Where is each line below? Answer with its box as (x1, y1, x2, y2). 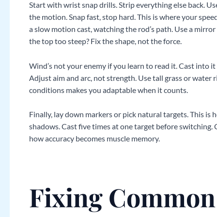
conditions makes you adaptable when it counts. (29, 85, 188, 94)
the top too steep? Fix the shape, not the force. (29, 36, 182, 46)
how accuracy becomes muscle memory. (29, 134, 160, 143)
